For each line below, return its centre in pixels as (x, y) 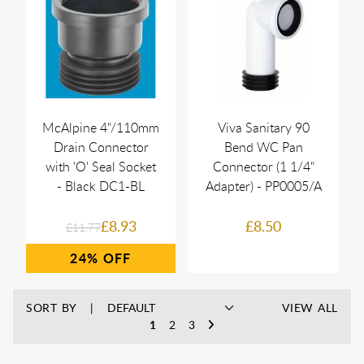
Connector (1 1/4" (263, 167)
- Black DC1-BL (101, 186)
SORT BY (52, 308)
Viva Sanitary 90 (263, 128)
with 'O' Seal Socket (101, 167)
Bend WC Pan (263, 147)
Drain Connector (101, 147)
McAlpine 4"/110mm (101, 128)
